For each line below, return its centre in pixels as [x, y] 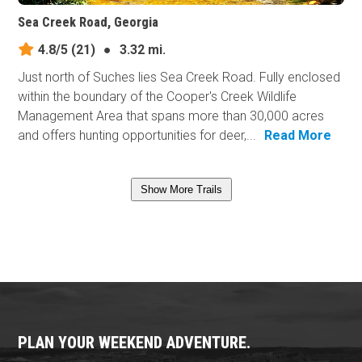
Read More [298, 135]
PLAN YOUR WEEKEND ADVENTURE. [135, 342]
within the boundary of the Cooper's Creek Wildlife [158, 96]
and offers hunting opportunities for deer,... [137, 135]
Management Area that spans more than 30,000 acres [171, 116]
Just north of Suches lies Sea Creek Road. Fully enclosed [179, 77]
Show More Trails [181, 189]
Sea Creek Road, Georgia [88, 22]
